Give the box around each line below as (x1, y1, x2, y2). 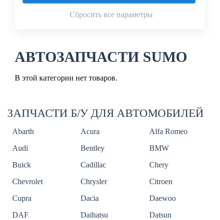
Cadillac (81, 161, 107, 169)
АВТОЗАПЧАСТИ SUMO (15, 49, 187, 65)
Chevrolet (12, 177, 43, 186)
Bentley (81, 144, 105, 153)
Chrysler (81, 177, 108, 186)
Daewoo (149, 194, 176, 203)
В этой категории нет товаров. (15, 74, 117, 82)
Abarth (12, 127, 34, 136)
